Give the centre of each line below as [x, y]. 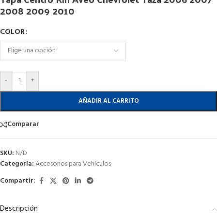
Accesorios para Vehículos [73, 164]
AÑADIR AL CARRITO [108, 101]
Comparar [23, 124]
